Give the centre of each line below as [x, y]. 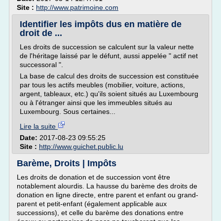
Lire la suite [39, 126]
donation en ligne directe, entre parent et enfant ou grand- [108, 195]
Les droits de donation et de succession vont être [93, 177]
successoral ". [41, 65]
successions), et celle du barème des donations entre [100, 213]
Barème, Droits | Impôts [67, 163]
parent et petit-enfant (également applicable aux [92, 204]
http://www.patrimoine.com [77, 7]
